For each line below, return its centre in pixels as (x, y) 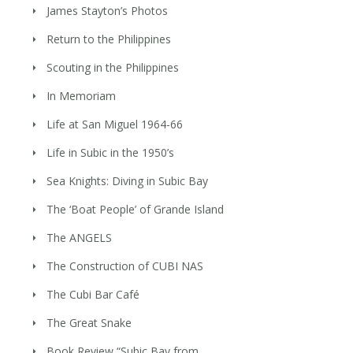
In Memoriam (82, 95)
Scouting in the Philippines (113, 67)
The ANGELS (80, 237)
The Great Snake (89, 322)
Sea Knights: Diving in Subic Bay (128, 180)
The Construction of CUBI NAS (125, 266)
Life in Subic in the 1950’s (111, 152)
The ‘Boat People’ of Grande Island (136, 209)
